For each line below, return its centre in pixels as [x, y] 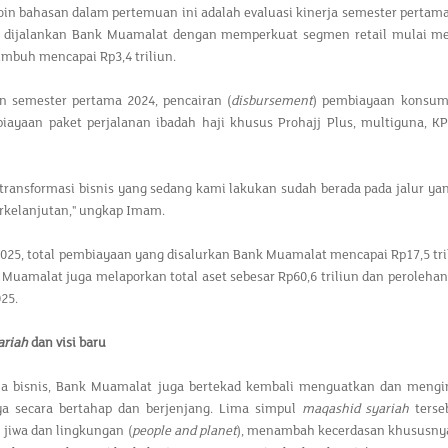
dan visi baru [67, 343]
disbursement [272, 101]
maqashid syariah [355, 409]
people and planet [184, 431]
